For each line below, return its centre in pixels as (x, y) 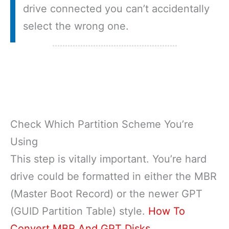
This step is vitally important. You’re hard (108, 159)
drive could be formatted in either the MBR (113, 176)
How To (167, 211)
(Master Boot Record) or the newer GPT (106, 193)
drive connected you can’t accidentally (116, 8)
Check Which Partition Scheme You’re (102, 124)
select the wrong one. (76, 26)
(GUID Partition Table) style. (79, 211)
